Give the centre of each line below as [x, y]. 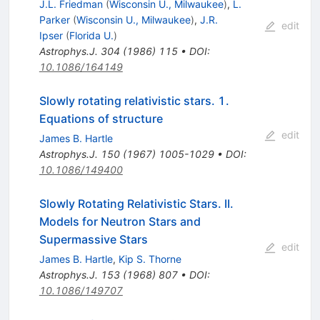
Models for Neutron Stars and [120, 222]
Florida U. [91, 36]
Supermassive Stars [93, 240]
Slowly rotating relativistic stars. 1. [134, 101]
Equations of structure [101, 119]
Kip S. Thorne [150, 259]
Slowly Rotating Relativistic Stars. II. [136, 204]
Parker [54, 20]
